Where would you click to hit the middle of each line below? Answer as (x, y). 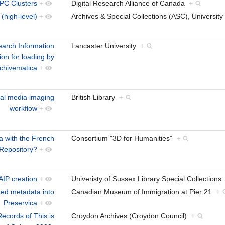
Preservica (20, 203)
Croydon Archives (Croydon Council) (131, 216)
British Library (95, 97)
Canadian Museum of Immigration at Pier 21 (144, 192)
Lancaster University (106, 45)
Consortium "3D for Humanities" (124, 138)
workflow (23, 108)
